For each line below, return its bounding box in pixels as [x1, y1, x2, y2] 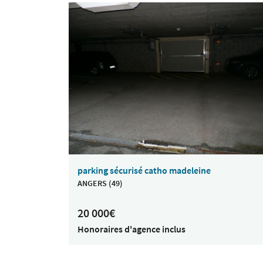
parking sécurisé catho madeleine [77, 164, 211, 177]
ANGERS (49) [77, 178, 123, 189]
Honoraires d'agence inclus [77, 223, 186, 235]
